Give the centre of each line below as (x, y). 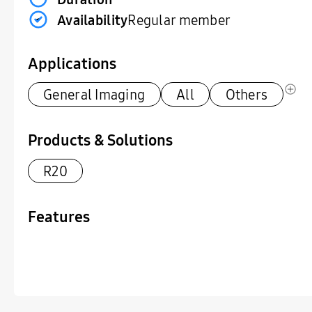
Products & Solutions (100, 140)
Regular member (179, 19)
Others (247, 95)
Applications (72, 64)
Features (58, 217)
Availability (93, 19)
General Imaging (94, 95)
